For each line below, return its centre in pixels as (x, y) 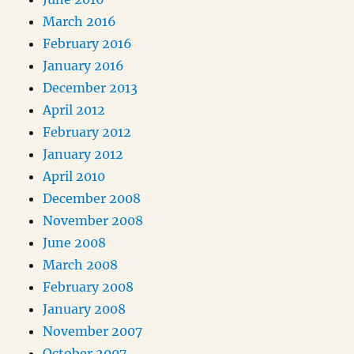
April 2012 (74, 110)
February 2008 (88, 287)
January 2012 (83, 154)
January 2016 (84, 66)
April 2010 (74, 177)
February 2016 (88, 44)
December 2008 (92, 199)
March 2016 (80, 22)
